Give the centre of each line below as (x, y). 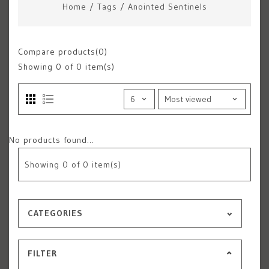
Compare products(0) (63, 52)
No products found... (52, 140)
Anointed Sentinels (167, 7)
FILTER (42, 253)
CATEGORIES (55, 213)
